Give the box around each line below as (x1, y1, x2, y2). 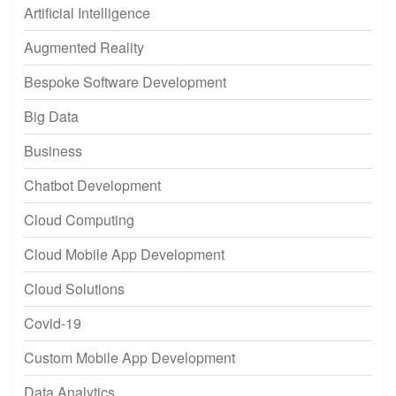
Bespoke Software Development (24, 71, 226, 92)
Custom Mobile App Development (24, 346, 235, 368)
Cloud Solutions (24, 278, 125, 299)
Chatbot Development (24, 174, 161, 195)
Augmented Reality (24, 36, 144, 57)
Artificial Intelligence (24, 2, 150, 23)
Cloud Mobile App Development (24, 243, 225, 264)
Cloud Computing (24, 209, 134, 230)
